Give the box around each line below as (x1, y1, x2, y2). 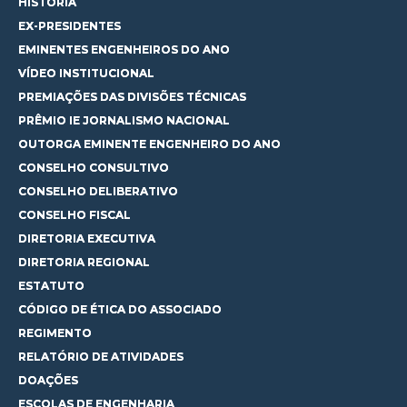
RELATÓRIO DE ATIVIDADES (18, 350, 184, 363)
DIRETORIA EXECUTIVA (18, 232, 155, 245)
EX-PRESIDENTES (18, 19, 121, 33)
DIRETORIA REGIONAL (18, 255, 150, 269)
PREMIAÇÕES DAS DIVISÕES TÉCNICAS (18, 90, 246, 104)
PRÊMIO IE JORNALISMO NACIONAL (18, 114, 230, 127)
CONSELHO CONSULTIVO (18, 161, 169, 174)
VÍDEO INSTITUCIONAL (18, 66, 154, 80)
